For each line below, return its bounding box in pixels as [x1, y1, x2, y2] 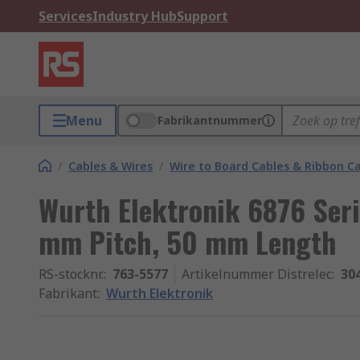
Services [39, 7, 92, 25]
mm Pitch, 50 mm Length [39, 220, 337, 263]
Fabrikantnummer [157, 112, 262, 128]
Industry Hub [92, 7, 177, 25]
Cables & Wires [68, 158, 153, 174]
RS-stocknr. [39, 265, 104, 283]
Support [177, 7, 228, 25]
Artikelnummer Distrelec [182, 265, 332, 283]
